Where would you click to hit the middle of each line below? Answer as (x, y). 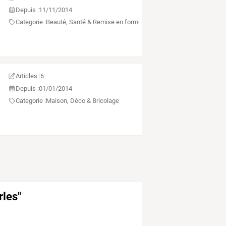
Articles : (28, 76)
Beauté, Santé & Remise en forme (94, 22)
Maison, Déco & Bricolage (83, 101)
